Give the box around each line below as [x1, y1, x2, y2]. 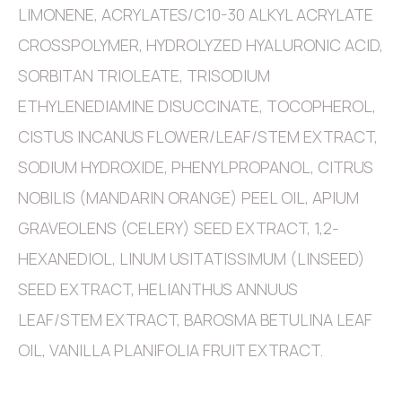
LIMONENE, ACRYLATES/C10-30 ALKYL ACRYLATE [18, 4, 373, 26]
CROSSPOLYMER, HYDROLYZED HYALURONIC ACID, [18, 34, 383, 57]
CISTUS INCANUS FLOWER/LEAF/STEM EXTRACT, [18, 126, 378, 148]
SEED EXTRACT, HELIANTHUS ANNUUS [18, 278, 298, 301]
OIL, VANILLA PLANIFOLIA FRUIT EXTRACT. [18, 339, 323, 362]
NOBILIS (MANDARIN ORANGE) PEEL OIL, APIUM [18, 187, 359, 209]
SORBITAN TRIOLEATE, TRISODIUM [18, 65, 270, 87]
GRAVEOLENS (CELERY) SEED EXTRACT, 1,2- [18, 217, 339, 240]
